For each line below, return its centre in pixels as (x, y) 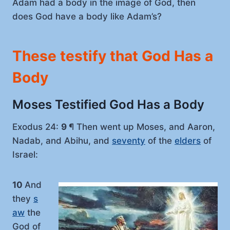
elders (188, 140)
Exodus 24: (37, 127)
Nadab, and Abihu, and (62, 140)
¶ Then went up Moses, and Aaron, (142, 127)
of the (160, 140)
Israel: (25, 154)
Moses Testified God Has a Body (108, 104)
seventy (129, 140)
